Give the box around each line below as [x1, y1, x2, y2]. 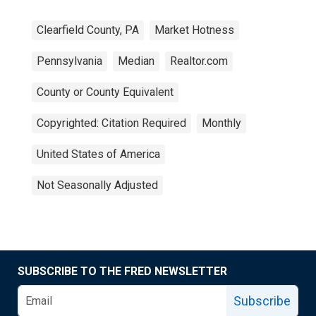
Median [118, 54, 154, 68]
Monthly [202, 116, 241, 130]
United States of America [37, 147, 160, 161]
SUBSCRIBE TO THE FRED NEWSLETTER [18, 265, 227, 278]
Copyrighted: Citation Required [37, 116, 186, 130]
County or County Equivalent [37, 85, 174, 99]
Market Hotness [154, 23, 234, 37]
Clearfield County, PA [37, 23, 139, 37]
